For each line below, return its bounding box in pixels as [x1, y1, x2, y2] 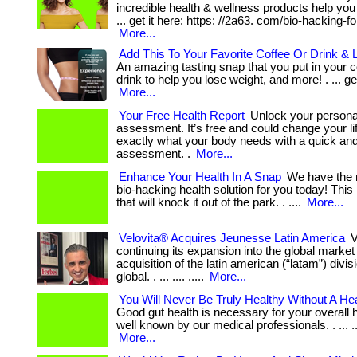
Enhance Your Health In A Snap [119, 171, 281, 183]
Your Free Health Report [119, 109, 245, 122]
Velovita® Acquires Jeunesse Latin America [119, 232, 345, 245]
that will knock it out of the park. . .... [116, 196, 304, 209]
